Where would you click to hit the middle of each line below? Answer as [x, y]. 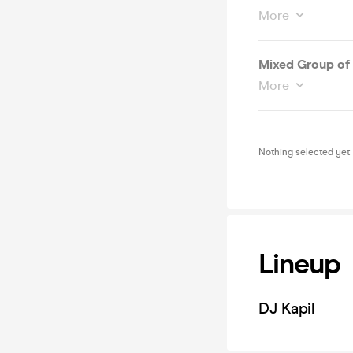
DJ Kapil [286, 308]
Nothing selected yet [304, 152]
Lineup [299, 264]
